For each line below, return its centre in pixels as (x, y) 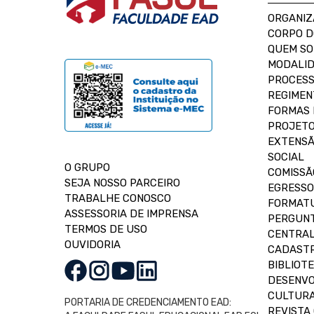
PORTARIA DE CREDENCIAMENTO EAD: (148, 302)
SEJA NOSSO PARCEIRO (122, 183)
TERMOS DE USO (106, 229)
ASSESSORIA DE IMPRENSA (131, 214)
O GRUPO (87, 168)
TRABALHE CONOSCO (118, 198)
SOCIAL (286, 157)
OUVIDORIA (93, 245)
